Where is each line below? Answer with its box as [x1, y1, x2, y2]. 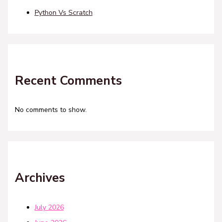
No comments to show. [14, 105, 87, 115]
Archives [14, 169, 65, 187]
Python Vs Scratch [34, 7, 93, 17]
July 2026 [34, 202, 64, 212]
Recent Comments [14, 72, 122, 89]
